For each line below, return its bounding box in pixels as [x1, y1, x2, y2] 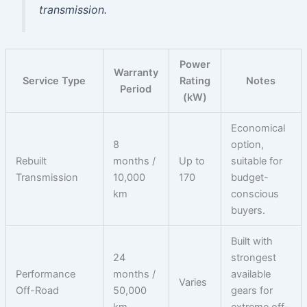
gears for [231, 284, 273, 297]
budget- [231, 171, 269, 184]
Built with [231, 234, 273, 247]
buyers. [231, 204, 266, 217]
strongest [231, 251, 277, 264]
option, [231, 138, 265, 151]
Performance [16, 267, 76, 280]
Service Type [23, 74, 86, 87]
